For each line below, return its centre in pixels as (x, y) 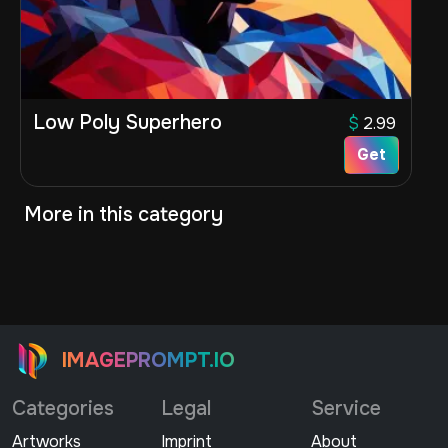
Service (345, 408)
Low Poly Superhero (127, 122)
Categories (63, 408)
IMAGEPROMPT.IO (148, 360)
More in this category (123, 214)
